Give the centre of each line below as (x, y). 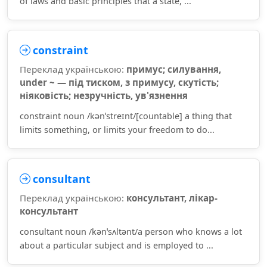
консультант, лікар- (172, 198)
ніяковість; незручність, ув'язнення (104, 95)
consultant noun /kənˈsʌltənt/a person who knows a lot (131, 232)
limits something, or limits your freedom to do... (117, 130)
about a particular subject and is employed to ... (117, 245)
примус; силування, (174, 69)
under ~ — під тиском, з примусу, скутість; (119, 82)
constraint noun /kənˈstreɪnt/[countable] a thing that (126, 116)
